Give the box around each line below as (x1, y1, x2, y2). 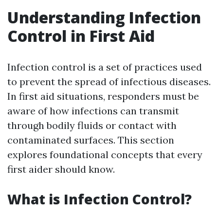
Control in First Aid (7, 25, 155, 46)
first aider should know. (7, 163, 115, 175)
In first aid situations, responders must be (7, 90, 199, 102)
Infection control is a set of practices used (7, 61, 202, 73)
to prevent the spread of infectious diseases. (7, 75, 211, 88)
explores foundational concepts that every (7, 148, 202, 161)
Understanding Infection (7, 7, 201, 28)
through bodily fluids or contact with (7, 119, 177, 131)
